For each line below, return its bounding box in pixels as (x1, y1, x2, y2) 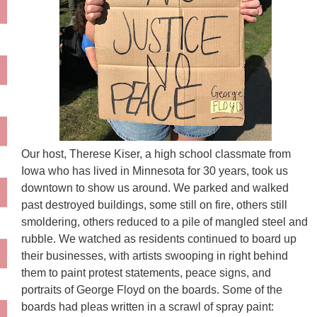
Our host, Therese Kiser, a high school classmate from (21, 147, 291, 160)
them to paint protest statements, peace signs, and (21, 266, 271, 279)
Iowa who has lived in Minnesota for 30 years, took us (21, 164, 288, 177)
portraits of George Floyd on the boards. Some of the (21, 283, 282, 296)
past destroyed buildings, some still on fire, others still (21, 198, 287, 211)
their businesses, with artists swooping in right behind (21, 249, 288, 262)
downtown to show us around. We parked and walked (21, 181, 289, 194)
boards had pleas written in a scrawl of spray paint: (21, 300, 274, 313)
